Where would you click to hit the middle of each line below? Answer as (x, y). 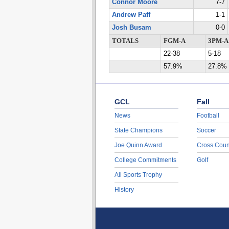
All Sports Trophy (138, 175)
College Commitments (145, 160)
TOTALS (125, 41)
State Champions (138, 130)
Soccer (206, 130)
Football (208, 116)
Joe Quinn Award (138, 145)
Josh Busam (131, 28)
